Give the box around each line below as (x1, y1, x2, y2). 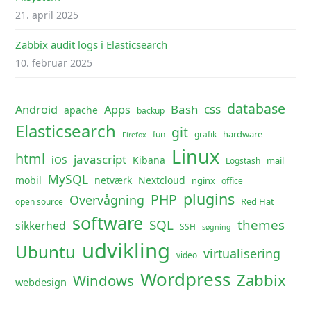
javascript (74, 151, 127, 168)
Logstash (226, 155, 261, 167)
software (72, 211, 144, 235)
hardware (223, 128, 263, 141)
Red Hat (241, 195, 275, 208)
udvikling (82, 237, 171, 265)
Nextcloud (138, 174, 186, 187)
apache (64, 103, 99, 117)
